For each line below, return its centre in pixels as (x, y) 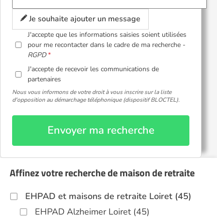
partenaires (45, 79)
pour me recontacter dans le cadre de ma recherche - (107, 45)
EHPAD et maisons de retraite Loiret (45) (108, 196)
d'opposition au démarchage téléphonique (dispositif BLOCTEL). (96, 100)
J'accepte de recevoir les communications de (93, 69)
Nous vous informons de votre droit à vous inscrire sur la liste (92, 92)
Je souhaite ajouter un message (84, 19)
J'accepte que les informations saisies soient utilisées (107, 35)
